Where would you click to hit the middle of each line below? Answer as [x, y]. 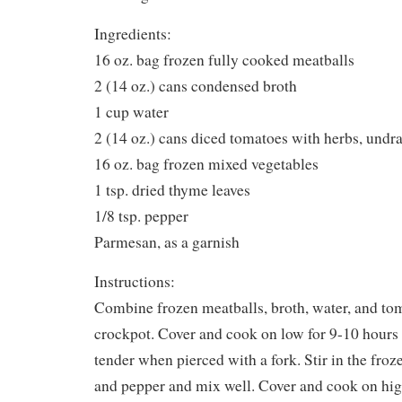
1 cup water [131, 111]
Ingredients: [133, 33]
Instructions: [135, 281]
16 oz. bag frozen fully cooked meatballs [224, 59]
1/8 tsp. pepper [141, 215]
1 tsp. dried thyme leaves [172, 189]
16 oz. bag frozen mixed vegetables [206, 163]
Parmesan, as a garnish [167, 241]
